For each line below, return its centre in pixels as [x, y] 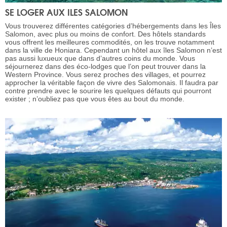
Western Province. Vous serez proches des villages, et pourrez [105, 75]
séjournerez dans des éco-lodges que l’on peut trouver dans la [105, 67]
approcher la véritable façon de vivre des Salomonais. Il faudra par [112, 83]
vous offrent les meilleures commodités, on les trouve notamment [110, 42]
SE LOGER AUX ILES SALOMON [67, 12]
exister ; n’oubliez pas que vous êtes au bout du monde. [95, 99]
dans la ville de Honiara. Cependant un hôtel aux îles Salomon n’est [113, 50]
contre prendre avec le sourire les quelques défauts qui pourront [108, 91]
